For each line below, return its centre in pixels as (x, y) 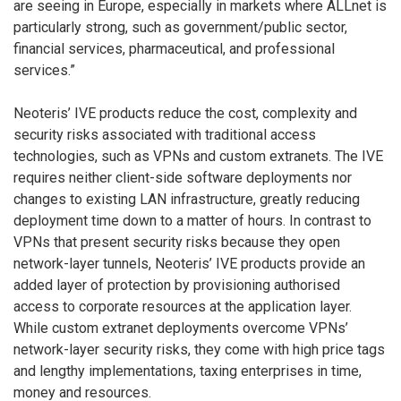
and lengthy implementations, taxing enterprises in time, (188, 371)
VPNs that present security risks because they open (177, 242)
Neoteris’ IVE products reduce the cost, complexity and (185, 113)
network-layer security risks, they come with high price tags (199, 349)
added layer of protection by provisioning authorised (177, 285)
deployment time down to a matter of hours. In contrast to (192, 220)
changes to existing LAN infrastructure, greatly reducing (187, 199)
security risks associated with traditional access (165, 134)
